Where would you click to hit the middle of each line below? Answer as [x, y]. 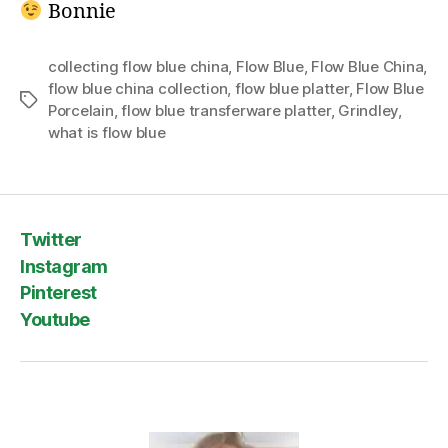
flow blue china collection [138, 88]
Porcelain [81, 110]
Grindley [368, 110]
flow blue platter [291, 88]
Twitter [51, 240]
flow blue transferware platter [226, 110]
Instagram [64, 266]
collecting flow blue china [138, 66]
